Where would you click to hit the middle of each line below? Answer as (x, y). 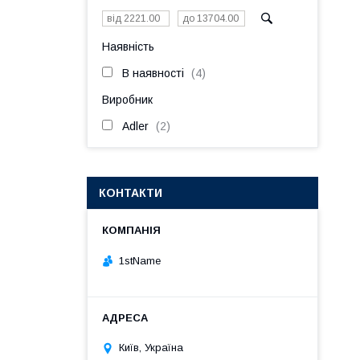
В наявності (153, 73)
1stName (140, 260)
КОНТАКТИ (131, 193)
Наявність (128, 47)
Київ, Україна (151, 348)
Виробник (127, 100)
